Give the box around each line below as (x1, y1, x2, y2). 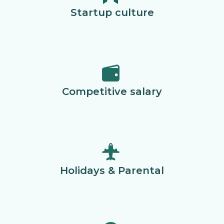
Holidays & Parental (60, 164, 164, 176)
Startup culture (70, 6, 154, 18)
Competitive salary (62, 85, 162, 97)
